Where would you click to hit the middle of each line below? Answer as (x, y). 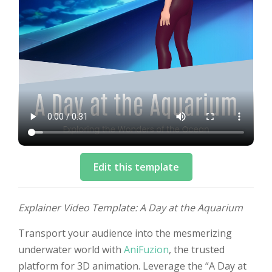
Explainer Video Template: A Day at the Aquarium (131, 208)
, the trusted (197, 250)
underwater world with (71, 250)
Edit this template (136, 167)
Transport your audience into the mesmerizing (125, 233)
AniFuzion (146, 250)
